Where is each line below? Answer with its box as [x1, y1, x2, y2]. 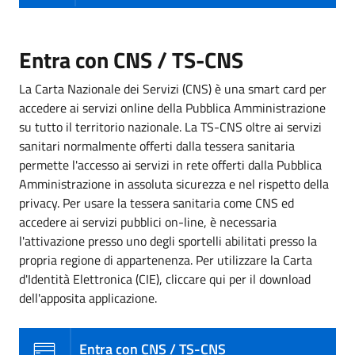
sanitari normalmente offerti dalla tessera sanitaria [19, 136, 295, 155]
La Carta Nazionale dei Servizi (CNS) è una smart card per [19, 78, 326, 98]
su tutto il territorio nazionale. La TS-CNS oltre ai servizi [19, 116, 322, 136]
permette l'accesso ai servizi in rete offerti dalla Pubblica [19, 155, 322, 174]
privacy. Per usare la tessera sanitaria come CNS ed [19, 193, 294, 212]
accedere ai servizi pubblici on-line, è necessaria [19, 212, 277, 231]
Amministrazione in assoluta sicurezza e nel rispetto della [19, 174, 329, 193]
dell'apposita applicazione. [19, 288, 157, 307]
